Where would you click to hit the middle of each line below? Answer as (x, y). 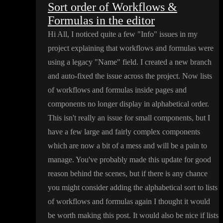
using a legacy (71, 62)
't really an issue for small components (132, 118)
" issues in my (176, 34)
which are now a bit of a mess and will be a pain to (127, 146)
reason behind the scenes (87, 174)
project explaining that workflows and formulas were (131, 48)
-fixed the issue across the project (126, 76)
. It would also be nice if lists (174, 216)
